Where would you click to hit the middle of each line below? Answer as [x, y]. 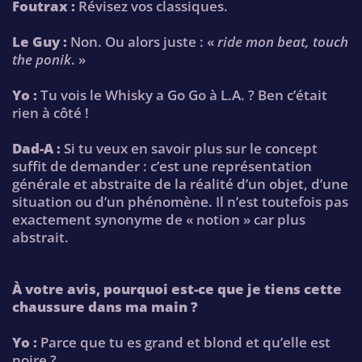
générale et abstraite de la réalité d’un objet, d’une [180, 184]
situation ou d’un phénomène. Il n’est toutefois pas [180, 202]
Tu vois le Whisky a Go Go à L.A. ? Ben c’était [182, 95]
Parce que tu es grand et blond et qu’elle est [184, 343]
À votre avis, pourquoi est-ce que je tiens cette [177, 289]
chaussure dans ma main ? [105, 307]
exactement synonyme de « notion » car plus [159, 220]
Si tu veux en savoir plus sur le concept [189, 149]
